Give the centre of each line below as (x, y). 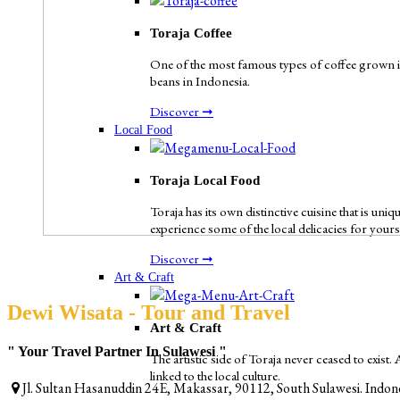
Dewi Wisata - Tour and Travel (149, 312)
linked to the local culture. (215, 375)
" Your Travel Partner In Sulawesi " (117, 351)
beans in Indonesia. (200, 81)
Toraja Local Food (205, 180)
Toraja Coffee (191, 33)
